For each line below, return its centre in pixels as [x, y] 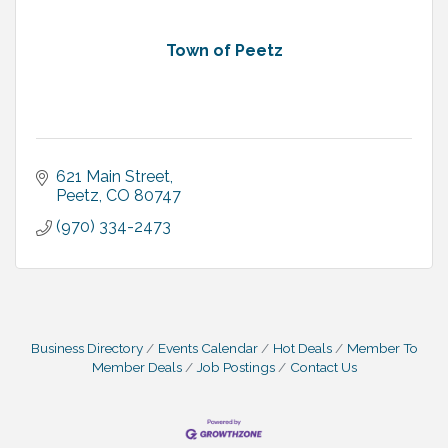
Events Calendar [207, 347]
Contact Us [323, 366]
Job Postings [235, 366]
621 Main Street [113, 176]
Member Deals [136, 366]
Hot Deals [302, 347]
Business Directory [86, 347]
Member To [382, 347]
